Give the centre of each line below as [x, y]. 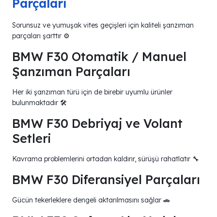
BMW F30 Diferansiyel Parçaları [106, 179]
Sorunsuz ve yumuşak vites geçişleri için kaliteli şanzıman [103, 25]
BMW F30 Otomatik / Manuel [99, 56]
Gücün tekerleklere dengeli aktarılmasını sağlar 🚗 [91, 200]
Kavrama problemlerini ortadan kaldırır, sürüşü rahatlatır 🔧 [106, 159]
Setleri [31, 138]
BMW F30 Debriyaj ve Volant [97, 123]
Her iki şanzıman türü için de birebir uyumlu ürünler [92, 92]
